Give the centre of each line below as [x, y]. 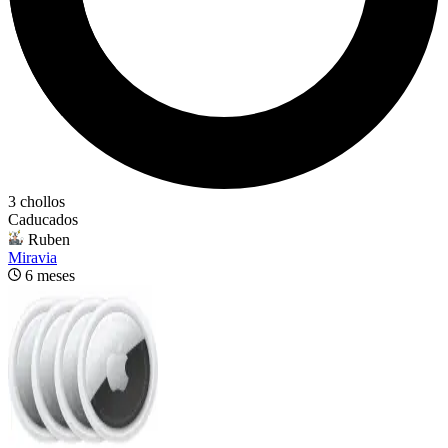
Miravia [32, 257]
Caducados [43, 219]
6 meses [50, 275]
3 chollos [36, 201]
